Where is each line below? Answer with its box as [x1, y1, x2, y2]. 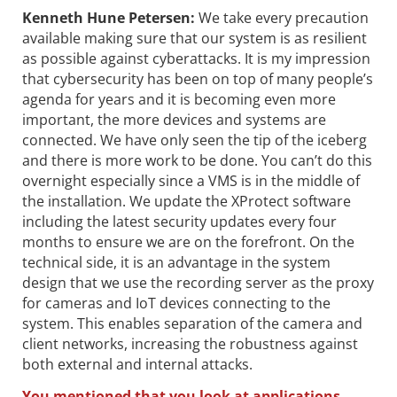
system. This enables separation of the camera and [22, 313, 362, 333]
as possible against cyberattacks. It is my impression [22, 48, 370, 68]
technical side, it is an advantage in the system [22, 252, 331, 272]
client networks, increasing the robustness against [22, 333, 358, 354]
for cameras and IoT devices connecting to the [22, 292, 331, 313]
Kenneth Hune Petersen [22, 7, 191, 27]
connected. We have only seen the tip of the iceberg [22, 129, 367, 150]
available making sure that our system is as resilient [22, 27, 367, 48]
